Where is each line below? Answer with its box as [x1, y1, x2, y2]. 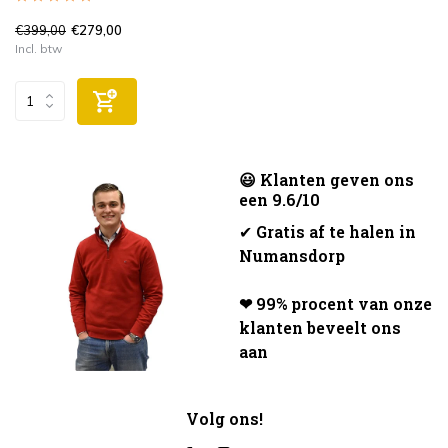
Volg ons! [185, 407, 263, 429]
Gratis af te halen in [256, 220, 416, 242]
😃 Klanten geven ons [239, 168, 414, 190]
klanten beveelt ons [239, 316, 401, 338]
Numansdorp [239, 244, 345, 266]
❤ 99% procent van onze [239, 292, 432, 314]
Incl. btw [15, 40, 62, 56]
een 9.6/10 [239, 188, 320, 210]
